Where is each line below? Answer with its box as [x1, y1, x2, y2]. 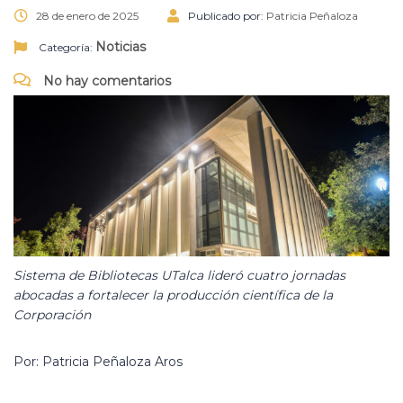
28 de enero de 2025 [36, 9, 139, 23]
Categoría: [36, 40, 95, 55]
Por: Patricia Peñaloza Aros [13, 354, 183, 370]
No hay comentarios [40, 73, 171, 90]
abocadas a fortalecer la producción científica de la [13, 287, 333, 303]
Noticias [95, 39, 146, 56]
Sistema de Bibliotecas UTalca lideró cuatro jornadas [13, 267, 345, 283]
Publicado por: [188, 9, 266, 23]
